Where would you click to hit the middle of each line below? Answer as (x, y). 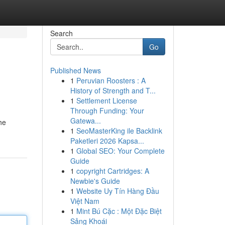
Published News (75, 70)
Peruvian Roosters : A (111, 80)
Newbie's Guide (95, 181)
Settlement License (106, 100)
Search (61, 33)
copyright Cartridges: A (113, 171)
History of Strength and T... (113, 90)
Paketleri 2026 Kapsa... (107, 141)
